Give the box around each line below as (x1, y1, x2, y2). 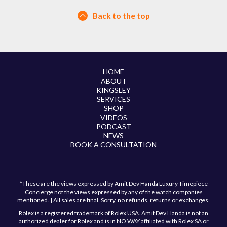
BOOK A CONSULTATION (70, 140, 157, 149)
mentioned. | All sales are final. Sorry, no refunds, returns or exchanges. (17, 196, 210, 204)
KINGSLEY (96, 86, 131, 95)
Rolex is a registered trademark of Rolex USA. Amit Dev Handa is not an (19, 209, 208, 217)
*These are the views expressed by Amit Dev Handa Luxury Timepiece (19, 180, 208, 188)
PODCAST (96, 122, 131, 131)
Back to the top (92, 11, 150, 21)
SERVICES (97, 95, 130, 104)
